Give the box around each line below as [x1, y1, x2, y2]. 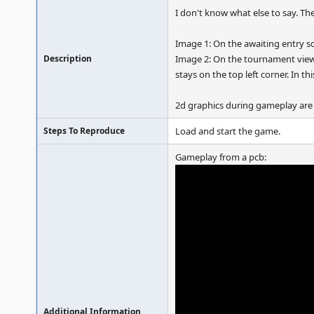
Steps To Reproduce [43, 125, 125, 137]
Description [43, 53, 92, 64]
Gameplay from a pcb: [175, 151, 266, 163]
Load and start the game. [175, 125, 280, 137]
